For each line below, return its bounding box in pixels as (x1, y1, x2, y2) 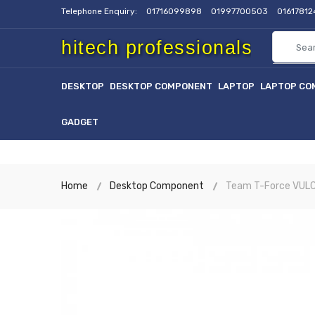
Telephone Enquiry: (61, 6, 139, 16)
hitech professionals (61, 37, 252, 58)
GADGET (61, 117, 98, 127)
